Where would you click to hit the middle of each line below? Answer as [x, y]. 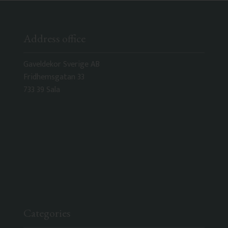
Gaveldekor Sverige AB [61, 64]
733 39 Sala [41, 90]
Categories [47, 213]
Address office [54, 39]
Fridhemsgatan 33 [54, 77]
